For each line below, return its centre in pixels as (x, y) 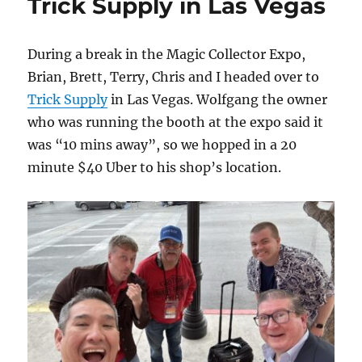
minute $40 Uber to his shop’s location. (155, 167)
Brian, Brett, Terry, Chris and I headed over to (174, 77)
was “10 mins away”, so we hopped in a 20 (162, 145)
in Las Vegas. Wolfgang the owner (218, 99)
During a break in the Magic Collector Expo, (167, 54)
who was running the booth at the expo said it (176, 122)
